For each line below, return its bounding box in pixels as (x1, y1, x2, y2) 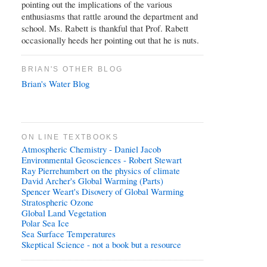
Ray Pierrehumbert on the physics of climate (21, 164, 181, 176)
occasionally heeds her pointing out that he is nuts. (21, 33, 200, 46)
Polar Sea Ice (21, 217, 70, 229)
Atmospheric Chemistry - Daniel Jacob (21, 143, 162, 156)
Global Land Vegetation (21, 206, 107, 219)
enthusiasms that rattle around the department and (21, 10, 198, 22)
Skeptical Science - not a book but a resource (21, 238, 182, 250)
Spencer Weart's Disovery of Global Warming (21, 185, 184, 198)
